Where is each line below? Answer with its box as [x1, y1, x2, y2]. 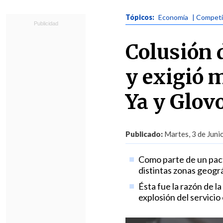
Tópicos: [125, 13, 156, 21]
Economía [158, 13, 188, 21]
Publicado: [125, 129, 163, 138]
